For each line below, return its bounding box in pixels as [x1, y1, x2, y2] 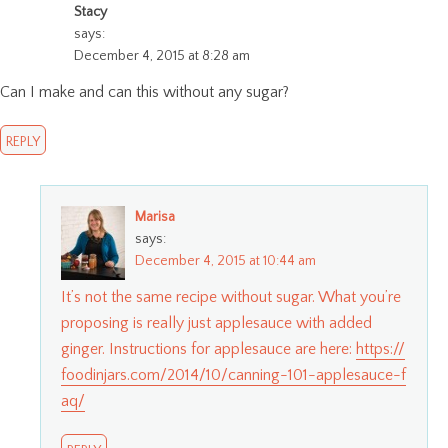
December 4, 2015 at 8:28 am [74, 48, 250, 65]
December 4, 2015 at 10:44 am [135, 253, 316, 270]
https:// [356, 340, 405, 359]
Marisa [135, 209, 175, 226]
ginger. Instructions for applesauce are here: [61, 340, 356, 359]
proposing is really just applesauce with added [61, 314, 372, 333]
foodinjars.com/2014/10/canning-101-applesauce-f [61, 366, 406, 385]
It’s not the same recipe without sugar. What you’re [61, 288, 401, 307]
